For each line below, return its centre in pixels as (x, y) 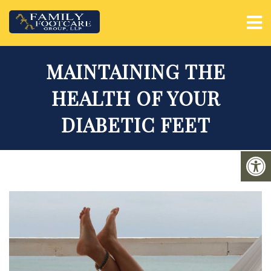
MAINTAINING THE (135, 71)
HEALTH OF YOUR (135, 98)
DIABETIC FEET (135, 124)
